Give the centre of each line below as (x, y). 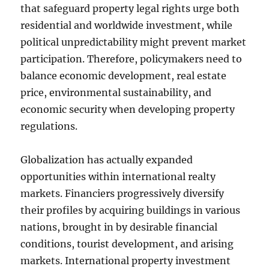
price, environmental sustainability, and (116, 92)
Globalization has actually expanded (107, 160)
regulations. (49, 126)
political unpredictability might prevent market (134, 42)
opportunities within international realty (118, 177)
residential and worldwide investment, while (127, 25)
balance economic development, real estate (124, 76)
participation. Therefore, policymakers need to (131, 59)
